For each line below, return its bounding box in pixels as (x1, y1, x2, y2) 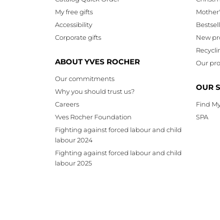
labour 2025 (55, 159, 92, 167)
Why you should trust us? (55, 87, 135, 95)
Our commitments (55, 74, 114, 82)
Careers (55, 100, 79, 108)
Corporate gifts (55, 33, 101, 41)
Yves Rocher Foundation (55, 112, 132, 121)
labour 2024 (55, 136, 93, 144)
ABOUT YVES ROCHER (55, 56, 140, 66)
